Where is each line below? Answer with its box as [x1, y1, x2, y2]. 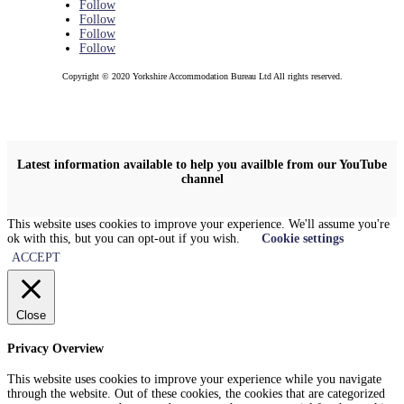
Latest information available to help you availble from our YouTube [17, 157, 387, 171]
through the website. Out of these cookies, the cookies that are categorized [7, 387, 385, 401]
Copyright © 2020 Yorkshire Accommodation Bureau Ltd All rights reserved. [61, 71, 343, 82]
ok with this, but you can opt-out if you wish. [7, 232, 243, 246]
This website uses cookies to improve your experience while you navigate [7, 372, 381, 387]
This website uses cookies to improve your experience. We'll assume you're [7, 217, 390, 232]
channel [180, 171, 224, 186]
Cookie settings [262, 232, 344, 246]
